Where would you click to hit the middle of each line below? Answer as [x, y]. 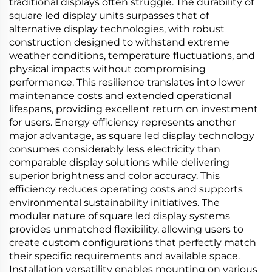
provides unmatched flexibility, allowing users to [126, 229]
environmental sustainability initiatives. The [114, 202]
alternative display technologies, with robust [117, 29]
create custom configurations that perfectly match [133, 243]
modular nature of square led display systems [120, 216]
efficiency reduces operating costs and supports [126, 189]
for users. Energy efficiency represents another [122, 122]
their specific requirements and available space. [124, 256]
